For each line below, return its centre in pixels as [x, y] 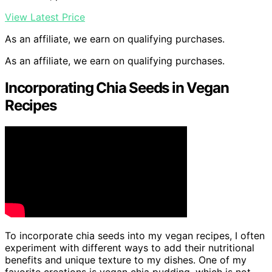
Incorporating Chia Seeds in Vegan [117, 88]
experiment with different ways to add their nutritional [130, 248]
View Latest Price [45, 17]
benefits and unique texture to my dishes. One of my [126, 260]
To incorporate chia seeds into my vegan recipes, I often [135, 236]
